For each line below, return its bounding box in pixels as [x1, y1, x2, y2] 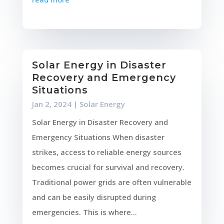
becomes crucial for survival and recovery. [31, 162, 184, 172]
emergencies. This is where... [31, 207, 137, 217]
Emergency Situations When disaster [31, 132, 164, 142]
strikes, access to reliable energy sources [31, 147, 181, 157]
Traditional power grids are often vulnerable [31, 177, 191, 187]
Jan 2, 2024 [31, 99, 71, 109]
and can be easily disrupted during [31, 192, 156, 202]
